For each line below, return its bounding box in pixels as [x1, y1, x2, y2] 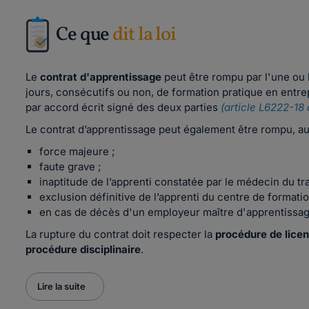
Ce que [56, 21, 113, 48]
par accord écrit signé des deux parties [26, 101, 221, 114]
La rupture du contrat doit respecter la [26, 228, 215, 241]
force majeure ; [39, 145, 115, 158]
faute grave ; [39, 160, 101, 173]
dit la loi [112, 21, 176, 48]
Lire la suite [37, 281, 86, 292]
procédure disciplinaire [26, 243, 141, 256]
